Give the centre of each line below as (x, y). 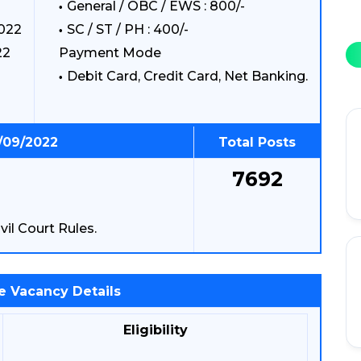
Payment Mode (110, 53)
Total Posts (257, 142)
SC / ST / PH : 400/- (128, 29)
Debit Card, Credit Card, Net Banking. (187, 76)
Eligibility (155, 330)
